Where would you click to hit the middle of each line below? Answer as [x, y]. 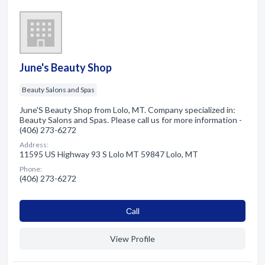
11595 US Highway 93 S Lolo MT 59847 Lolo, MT [109, 154]
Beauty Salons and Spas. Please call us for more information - [131, 119]
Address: [34, 144]
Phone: [31, 169]
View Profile [132, 238]
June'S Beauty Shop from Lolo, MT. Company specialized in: [127, 109]
